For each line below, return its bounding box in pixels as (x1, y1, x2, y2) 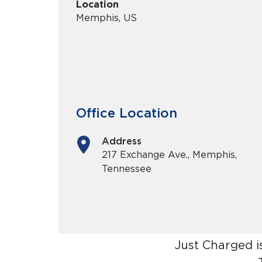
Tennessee (102, 163, 151, 174)
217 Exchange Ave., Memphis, (102, 149, 237, 160)
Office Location (76, 105, 177, 120)
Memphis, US (76, 12, 137, 23)
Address (102, 136, 142, 147)
